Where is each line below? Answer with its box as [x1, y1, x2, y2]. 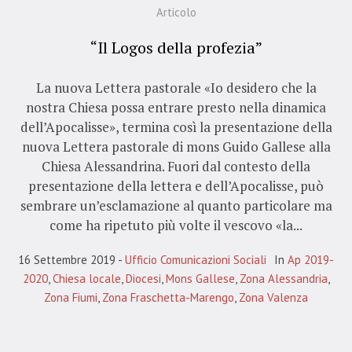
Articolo [156, 5, 196, 20]
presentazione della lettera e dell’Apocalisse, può [28, 177, 324, 196]
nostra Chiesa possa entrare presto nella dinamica [26, 98, 326, 117]
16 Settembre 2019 [18, 252, 115, 268]
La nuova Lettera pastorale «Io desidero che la [35, 79, 317, 97]
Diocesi [125, 271, 161, 287]
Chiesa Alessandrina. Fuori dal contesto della [42, 157, 310, 176]
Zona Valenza [239, 290, 308, 306]
